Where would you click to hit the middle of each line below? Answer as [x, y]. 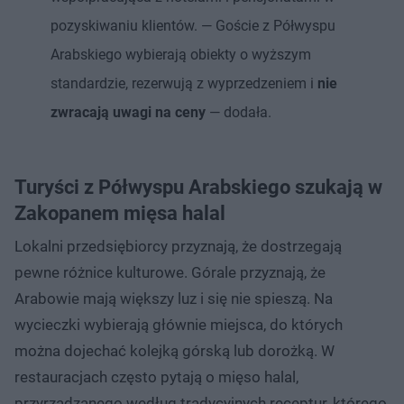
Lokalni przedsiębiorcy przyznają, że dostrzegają [178, 246]
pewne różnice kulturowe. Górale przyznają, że [170, 272]
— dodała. [239, 112]
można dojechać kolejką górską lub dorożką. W [174, 350]
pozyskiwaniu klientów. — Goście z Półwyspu [193, 25]
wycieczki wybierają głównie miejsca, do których [179, 324]
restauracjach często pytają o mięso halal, [156, 376]
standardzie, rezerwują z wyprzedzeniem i [184, 83]
